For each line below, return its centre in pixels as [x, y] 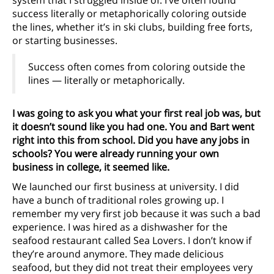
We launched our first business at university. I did [126, 187]
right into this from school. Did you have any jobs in [131, 140]
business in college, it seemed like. [91, 167]
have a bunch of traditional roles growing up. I [118, 200]
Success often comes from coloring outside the [137, 67]
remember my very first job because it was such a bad [136, 214]
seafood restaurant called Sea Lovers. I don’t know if [132, 241]
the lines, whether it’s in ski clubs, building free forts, [132, 27]
